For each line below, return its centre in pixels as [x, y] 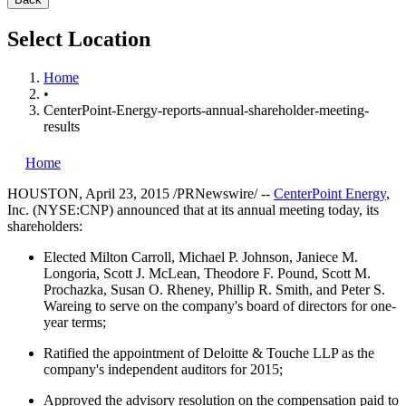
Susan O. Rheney [160, 289]
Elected [67, 256]
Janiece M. [327, 256]
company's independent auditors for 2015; [163, 369]
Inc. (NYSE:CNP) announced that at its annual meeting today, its [193, 209]
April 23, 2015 [127, 193]
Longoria [70, 273]
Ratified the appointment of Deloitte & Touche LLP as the [209, 353]
